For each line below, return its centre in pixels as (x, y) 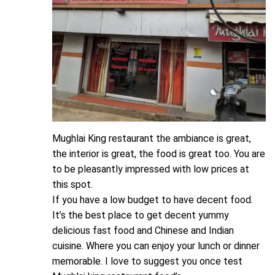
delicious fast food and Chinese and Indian (143, 230)
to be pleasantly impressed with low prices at (151, 169)
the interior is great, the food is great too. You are (159, 153)
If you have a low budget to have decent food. (153, 199)
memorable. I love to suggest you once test (147, 261)
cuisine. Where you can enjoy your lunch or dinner (156, 246)
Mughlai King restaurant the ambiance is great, (152, 138)
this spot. (72, 184)
